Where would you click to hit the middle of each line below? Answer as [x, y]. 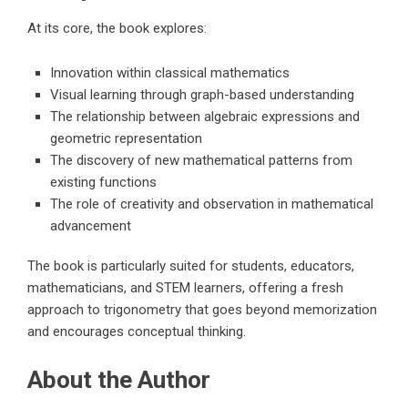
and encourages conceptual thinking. [137, 332]
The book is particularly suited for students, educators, [191, 266]
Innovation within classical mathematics [170, 73]
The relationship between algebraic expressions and [205, 117]
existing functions [103, 183]
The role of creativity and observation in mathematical [212, 204]
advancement [91, 226]
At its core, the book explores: [117, 29]
